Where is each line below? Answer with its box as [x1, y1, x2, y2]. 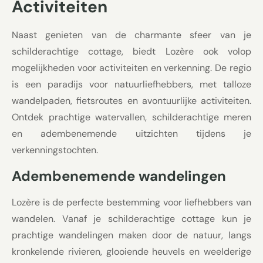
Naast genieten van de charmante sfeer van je [12, 29, 251, 42]
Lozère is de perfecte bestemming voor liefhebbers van [12, 195, 251, 208]
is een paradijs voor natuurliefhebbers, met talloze [12, 78, 251, 91]
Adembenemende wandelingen [12, 166, 226, 185]
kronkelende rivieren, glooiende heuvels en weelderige [12, 245, 251, 258]
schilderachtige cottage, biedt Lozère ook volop [12, 45, 251, 58]
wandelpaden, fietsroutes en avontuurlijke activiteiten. [12, 95, 251, 107]
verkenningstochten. [12, 144, 98, 157]
